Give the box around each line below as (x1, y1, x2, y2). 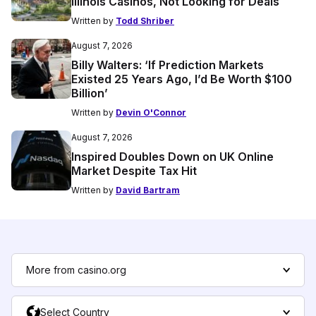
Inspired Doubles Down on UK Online (71, 149, 274, 164)
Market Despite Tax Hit (71, 163, 197, 178)
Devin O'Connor (116, 107, 186, 118)
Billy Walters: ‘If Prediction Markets (71, 57, 264, 72)
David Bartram (116, 184, 180, 195)
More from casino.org (26, 263, 126, 276)
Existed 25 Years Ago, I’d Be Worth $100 (71, 71, 292, 86)
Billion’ (71, 85, 108, 100)
